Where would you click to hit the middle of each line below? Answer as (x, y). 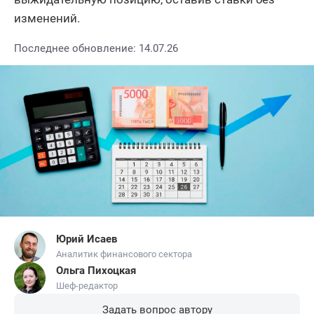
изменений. (47, 18)
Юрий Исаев (87, 239)
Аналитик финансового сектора (124, 254)
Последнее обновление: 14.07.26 (96, 48)
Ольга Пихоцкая (96, 271)
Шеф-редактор (87, 286)
